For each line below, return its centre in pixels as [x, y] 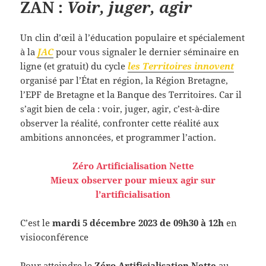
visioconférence [55, 237]
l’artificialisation [133, 194]
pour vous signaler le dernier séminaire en [147, 51]
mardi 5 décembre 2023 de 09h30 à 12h [140, 222]
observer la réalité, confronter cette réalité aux [120, 123]
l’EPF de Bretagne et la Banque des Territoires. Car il [131, 94]
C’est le [37, 222]
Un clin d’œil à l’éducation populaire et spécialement [133, 37]
